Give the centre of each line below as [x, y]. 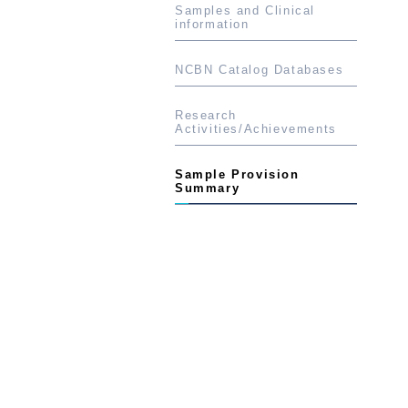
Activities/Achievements [256, 129]
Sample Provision [237, 174]
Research [206, 115]
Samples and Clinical [245, 10]
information [212, 24]
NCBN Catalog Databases [260, 70]
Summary [208, 188]
